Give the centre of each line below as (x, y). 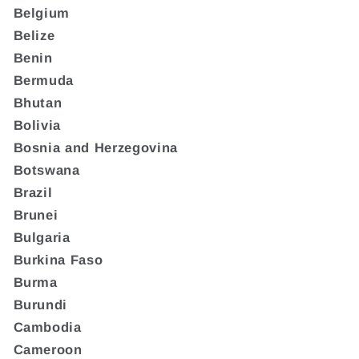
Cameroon (48, 349)
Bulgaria (42, 237)
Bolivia (37, 125)
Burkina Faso (58, 259)
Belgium (42, 12)
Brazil (33, 192)
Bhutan (38, 102)
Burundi (40, 304)
